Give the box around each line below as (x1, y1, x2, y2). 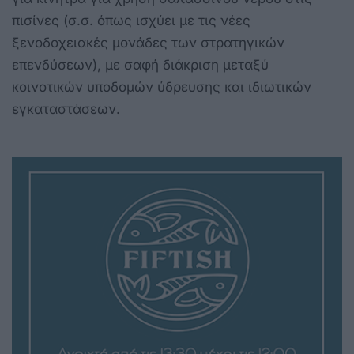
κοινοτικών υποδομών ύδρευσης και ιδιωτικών (12, 78, 311, 95)
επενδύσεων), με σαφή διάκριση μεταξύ (12, 56, 269, 73)
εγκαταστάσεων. (12, 100, 124, 117)
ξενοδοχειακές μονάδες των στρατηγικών (12, 34, 284, 51)
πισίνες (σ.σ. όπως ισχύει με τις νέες (12, 12, 250, 28)
